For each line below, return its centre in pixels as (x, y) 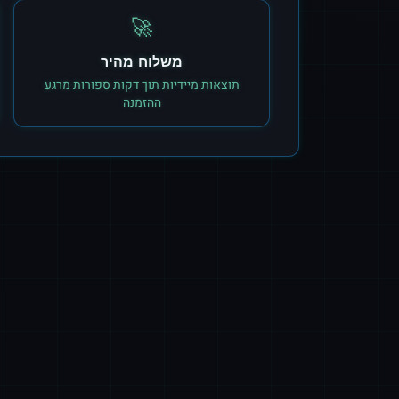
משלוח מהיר (142, 61)
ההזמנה (142, 103)
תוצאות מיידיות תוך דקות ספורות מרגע (142, 85)
